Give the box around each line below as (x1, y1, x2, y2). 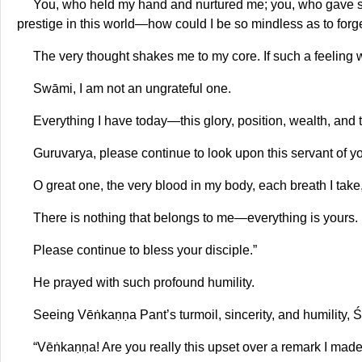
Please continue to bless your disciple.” (33, 242, 257, 257)
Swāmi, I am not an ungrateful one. (33, 81, 231, 95)
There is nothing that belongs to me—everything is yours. (33, 210, 358, 225)
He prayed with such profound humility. (33, 275, 255, 289)
